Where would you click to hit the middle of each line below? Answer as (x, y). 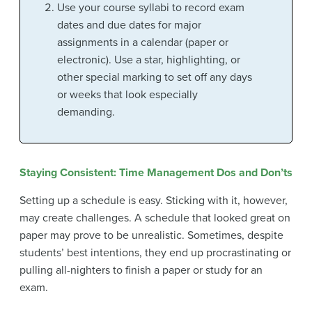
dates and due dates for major (129, 25)
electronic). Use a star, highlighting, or (148, 60)
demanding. (86, 112)
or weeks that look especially (127, 95)
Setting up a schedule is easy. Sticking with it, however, (154, 200)
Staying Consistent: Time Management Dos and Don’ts (156, 172)
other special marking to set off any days (154, 78)
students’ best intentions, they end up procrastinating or (155, 252)
